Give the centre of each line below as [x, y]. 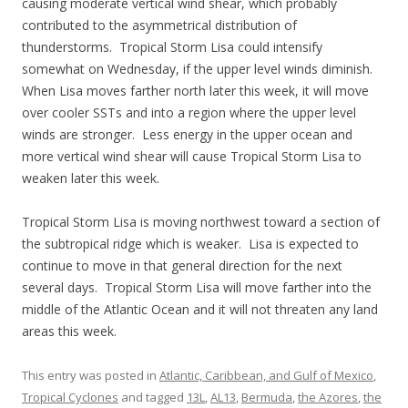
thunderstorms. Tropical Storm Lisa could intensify [172, 47]
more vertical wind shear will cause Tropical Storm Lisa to [192, 156]
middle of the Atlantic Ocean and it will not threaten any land [200, 309]
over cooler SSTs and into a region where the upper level [189, 112]
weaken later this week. [91, 178]
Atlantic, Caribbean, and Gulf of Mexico [266, 375]
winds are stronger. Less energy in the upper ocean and [187, 134]
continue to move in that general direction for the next [182, 265]
